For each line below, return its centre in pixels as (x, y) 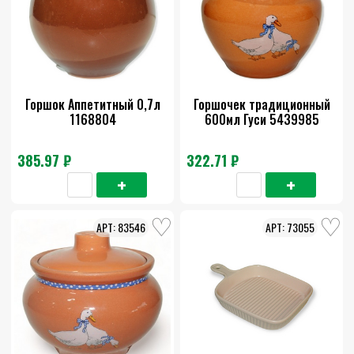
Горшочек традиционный (262, 105)
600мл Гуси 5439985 (262, 120)
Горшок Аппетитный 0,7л (92, 105)
